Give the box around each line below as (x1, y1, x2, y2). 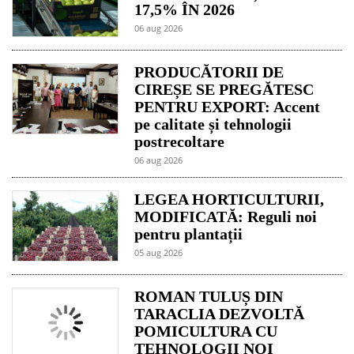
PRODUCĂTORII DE (134, 63, 284, 81)
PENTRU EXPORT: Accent (134, 98, 321, 116)
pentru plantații (134, 225, 243, 243)
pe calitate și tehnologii (134, 115, 292, 134)
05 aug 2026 (134, 247, 183, 259)
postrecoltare (134, 133, 225, 151)
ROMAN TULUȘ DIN (134, 288, 284, 306)
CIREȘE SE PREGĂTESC (134, 81, 314, 99)
